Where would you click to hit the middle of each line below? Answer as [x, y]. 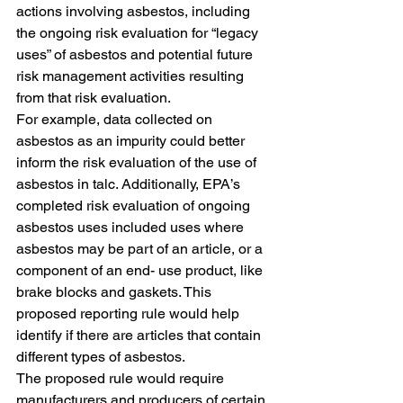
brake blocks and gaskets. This [116, 292]
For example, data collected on [116, 119]
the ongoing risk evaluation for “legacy [139, 33]
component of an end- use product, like [141, 270]
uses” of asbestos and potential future [136, 54]
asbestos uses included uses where [132, 227]
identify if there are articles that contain [140, 335]
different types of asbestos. [101, 357]
